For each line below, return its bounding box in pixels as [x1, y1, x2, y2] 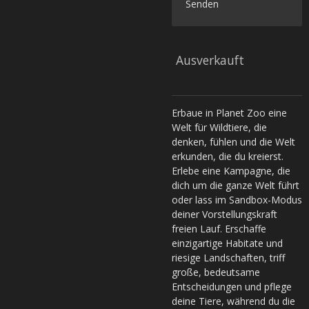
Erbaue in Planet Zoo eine [172, 106, 287, 119]
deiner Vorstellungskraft [172, 207, 277, 221]
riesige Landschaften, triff [172, 250, 285, 264]
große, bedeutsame [172, 265, 260, 279]
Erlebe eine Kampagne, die [172, 163, 290, 177]
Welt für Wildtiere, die [172, 120, 267, 134]
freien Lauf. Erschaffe [172, 221, 266, 235]
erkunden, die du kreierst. [172, 149, 283, 163]
